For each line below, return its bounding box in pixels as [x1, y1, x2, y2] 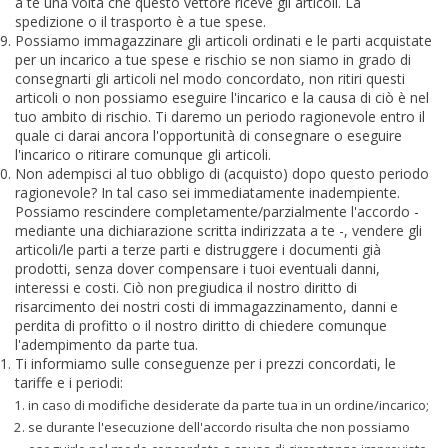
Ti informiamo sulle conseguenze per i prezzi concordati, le [15, 354, 396, 374]
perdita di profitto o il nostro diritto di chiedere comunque [15, 316, 387, 336]
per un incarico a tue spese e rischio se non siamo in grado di [15, 50, 411, 70]
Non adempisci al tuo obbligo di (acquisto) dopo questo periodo [15, 164, 429, 184]
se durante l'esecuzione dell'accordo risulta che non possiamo [28, 417, 411, 436]
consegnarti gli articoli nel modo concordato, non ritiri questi [15, 69, 405, 89]
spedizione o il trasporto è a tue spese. [15, 12, 266, 32]
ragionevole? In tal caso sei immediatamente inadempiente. [15, 183, 400, 203]
